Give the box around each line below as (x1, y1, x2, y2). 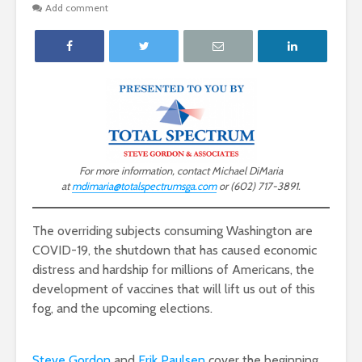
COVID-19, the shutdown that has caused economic (32, 242, 317, 259)
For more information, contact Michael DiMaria (79, 164, 283, 178)
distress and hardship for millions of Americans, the (32, 262, 314, 278)
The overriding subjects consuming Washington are (32, 223, 313, 239)
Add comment (45, 2, 108, 15)
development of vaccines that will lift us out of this (32, 281, 315, 297)
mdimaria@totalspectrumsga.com (72, 179, 217, 193)
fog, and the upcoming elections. (32, 301, 213, 317)
